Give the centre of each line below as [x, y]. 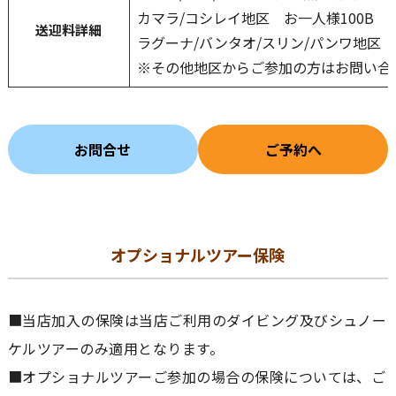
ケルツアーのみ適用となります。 [116, 349]
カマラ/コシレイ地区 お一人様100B [255, 18]
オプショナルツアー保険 [198, 255]
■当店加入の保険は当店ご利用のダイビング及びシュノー [197, 320]
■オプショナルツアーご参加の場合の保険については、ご [197, 377]
